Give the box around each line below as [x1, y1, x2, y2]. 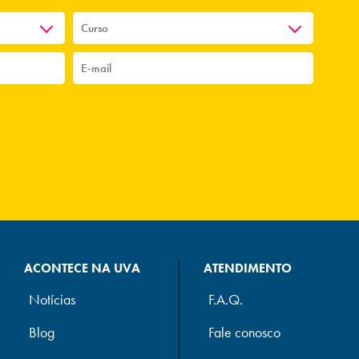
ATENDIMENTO [203, 260, 292, 276]
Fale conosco [208, 324, 280, 341]
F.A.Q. [208, 291, 243, 309]
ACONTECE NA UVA [23, 260, 140, 276]
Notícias [28, 291, 75, 309]
